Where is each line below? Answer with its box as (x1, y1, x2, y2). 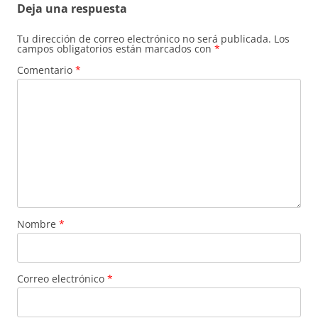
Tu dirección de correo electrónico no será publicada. (17, 32, 271, 46)
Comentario (17, 63, 75, 77)
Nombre (17, 217, 59, 231)
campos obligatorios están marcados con (17, 42, 214, 56)
